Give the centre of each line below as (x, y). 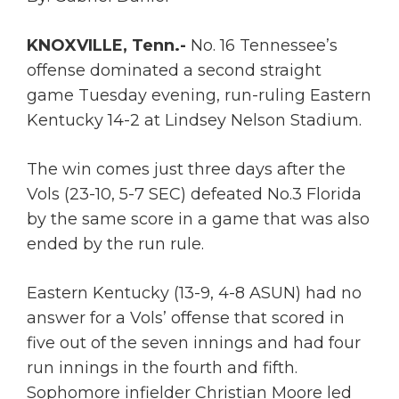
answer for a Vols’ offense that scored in (186, 318)
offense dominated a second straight (174, 70)
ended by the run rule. (118, 244)
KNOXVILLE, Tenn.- (106, 45)
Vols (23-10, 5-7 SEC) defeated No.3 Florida (194, 194)
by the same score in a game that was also (198, 219)
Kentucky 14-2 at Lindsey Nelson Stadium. (196, 120)
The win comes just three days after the (186, 169)
